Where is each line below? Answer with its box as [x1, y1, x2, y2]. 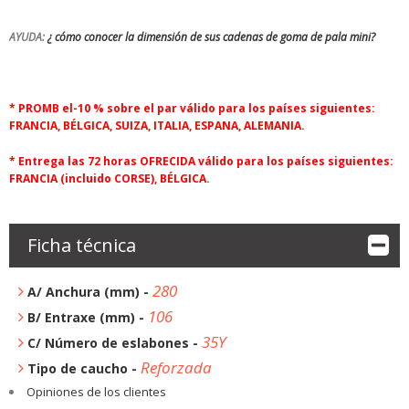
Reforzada [140, 356, 212, 378]
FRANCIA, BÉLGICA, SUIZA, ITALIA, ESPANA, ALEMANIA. [8, 117, 310, 133]
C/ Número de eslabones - [26, 333, 202, 351]
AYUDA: [8, 28, 47, 45]
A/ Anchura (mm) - [26, 282, 152, 300]
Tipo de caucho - [26, 359, 141, 377]
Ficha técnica [26, 232, 136, 257]
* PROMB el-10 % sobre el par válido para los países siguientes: [8, 100, 375, 116]
